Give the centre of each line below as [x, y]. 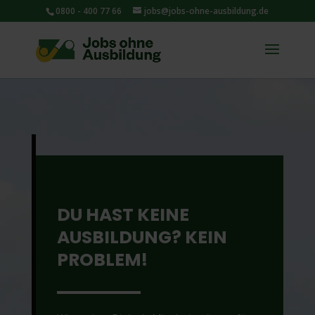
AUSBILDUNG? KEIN [142, 237]
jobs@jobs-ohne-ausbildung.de [207, 11]
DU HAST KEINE [123, 215]
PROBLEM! [102, 260]
